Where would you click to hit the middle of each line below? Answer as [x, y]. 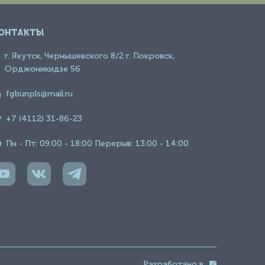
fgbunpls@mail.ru [39, 94]
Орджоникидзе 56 [42, 69]
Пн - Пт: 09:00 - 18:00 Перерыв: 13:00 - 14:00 [97, 143]
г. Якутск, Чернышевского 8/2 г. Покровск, [89, 56]
